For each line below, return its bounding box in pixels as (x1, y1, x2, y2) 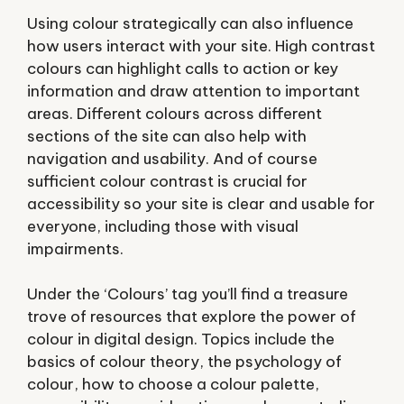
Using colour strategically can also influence (27, 13, 353, 33)
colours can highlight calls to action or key (27, 58, 338, 78)
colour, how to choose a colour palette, (27, 374, 319, 394)
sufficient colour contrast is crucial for (27, 170, 308, 191)
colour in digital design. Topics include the (27, 329, 335, 349)
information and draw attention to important (27, 80, 360, 101)
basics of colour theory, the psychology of (27, 352, 342, 372)
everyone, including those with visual (27, 216, 298, 236)
